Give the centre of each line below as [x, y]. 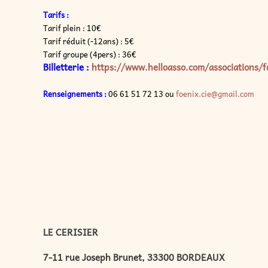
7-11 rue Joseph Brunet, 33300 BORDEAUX [134, 257]
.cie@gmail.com [226, 94]
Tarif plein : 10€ [72, 28]
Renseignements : [75, 94]
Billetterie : [67, 67]
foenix [187, 94]
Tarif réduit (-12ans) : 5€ [89, 41]
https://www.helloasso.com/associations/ [177, 67]
